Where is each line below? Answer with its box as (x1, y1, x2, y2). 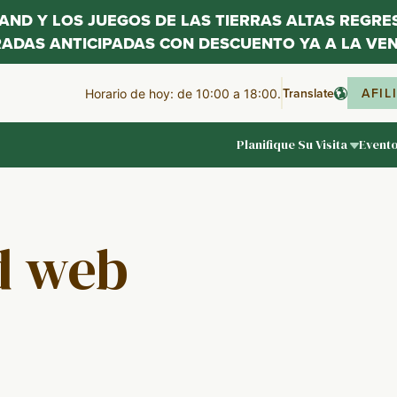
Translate (283, 84, 335, 102)
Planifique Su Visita (237, 136, 347, 153)
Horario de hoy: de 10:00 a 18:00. (85, 85, 282, 101)
